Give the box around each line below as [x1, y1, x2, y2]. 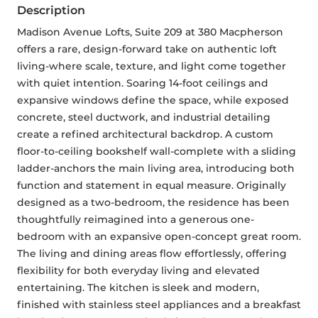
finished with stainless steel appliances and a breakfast [17, 298, 301, 312]
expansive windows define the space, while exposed [17, 94, 289, 107]
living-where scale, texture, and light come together [17, 60, 286, 73]
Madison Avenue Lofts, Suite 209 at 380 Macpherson [17, 26, 283, 39]
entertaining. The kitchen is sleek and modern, [17, 281, 259, 295]
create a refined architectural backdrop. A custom [17, 128, 273, 141]
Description [17, 4, 85, 18]
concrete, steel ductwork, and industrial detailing [17, 111, 270, 124]
